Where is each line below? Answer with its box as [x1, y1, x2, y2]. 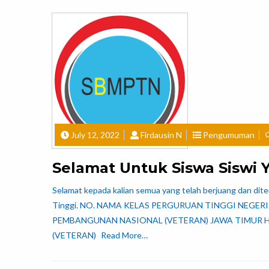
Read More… [101, 230, 148, 241]
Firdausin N [141, 130, 182, 141]
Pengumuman [203, 130, 255, 141]
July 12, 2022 [71, 130, 119, 141]
